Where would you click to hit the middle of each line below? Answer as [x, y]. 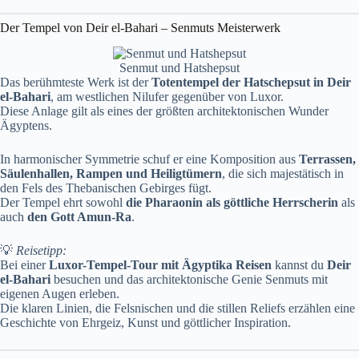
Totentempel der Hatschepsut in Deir [251, 83]
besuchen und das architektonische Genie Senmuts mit [189, 280]
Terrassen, [327, 159]
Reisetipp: [41, 251]
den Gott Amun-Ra [79, 217]
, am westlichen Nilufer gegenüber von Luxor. [167, 97]
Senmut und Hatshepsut [179, 68]
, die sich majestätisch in [283, 174]
